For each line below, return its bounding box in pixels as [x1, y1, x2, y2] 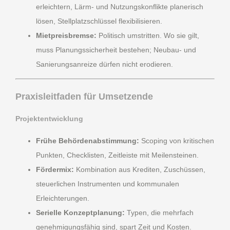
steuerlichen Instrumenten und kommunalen [36, 180, 179, 188]
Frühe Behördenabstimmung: [36, 137, 139, 145]
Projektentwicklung [15, 114, 83, 123]
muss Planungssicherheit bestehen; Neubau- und [36, 45, 196, 54]
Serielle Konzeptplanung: [36, 208, 125, 217]
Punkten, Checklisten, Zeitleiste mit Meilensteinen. [36, 151, 199, 160]
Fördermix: [36, 165, 74, 174]
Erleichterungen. [36, 194, 89, 203]
